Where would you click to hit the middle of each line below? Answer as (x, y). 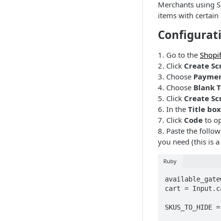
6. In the (173, 109)
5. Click (171, 98)
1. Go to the (179, 55)
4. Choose (176, 87)
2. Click (171, 66)
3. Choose (176, 76)
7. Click (171, 120)
